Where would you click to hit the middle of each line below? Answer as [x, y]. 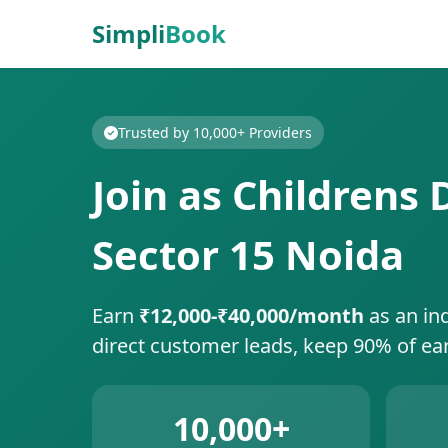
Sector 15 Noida [248, 254]
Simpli [128, 33]
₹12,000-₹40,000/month [251, 315]
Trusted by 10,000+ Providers [215, 132]
